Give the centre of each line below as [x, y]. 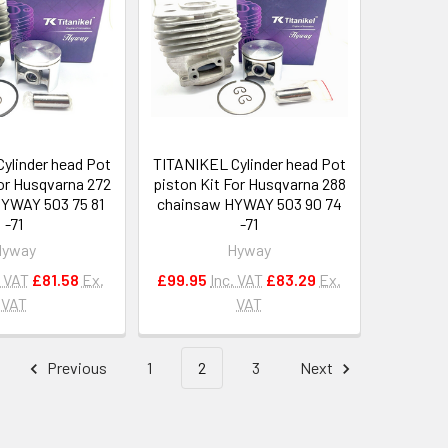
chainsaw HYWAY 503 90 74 [249, 204]
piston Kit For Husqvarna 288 [249, 184]
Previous [75, 368]
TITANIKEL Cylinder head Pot [249, 164]
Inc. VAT [237, 280]
